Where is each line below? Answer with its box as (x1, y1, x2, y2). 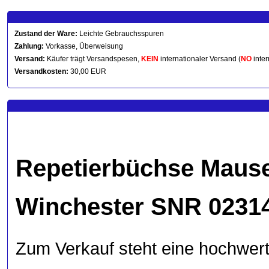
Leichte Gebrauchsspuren (77, 29, 164, 38)
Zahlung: (14, 42, 44, 50)
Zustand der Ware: (14, 29, 77, 38)
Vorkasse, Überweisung (44, 42, 123, 50)
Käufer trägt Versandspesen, (45, 55, 141, 63)
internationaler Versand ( (159, 55, 241, 63)
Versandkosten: (14, 67, 68, 76)
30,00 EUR (68, 67, 106, 76)
